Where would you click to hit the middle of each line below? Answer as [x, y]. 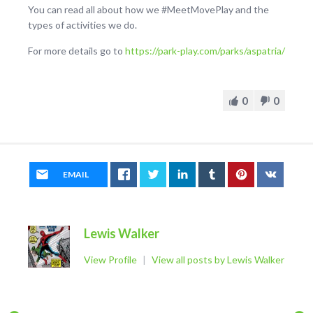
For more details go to [77, 51]
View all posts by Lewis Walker [218, 260]
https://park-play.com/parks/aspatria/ [205, 51]
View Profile [111, 260]
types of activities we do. [82, 25]
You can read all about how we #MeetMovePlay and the [148, 10]
